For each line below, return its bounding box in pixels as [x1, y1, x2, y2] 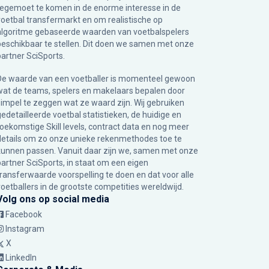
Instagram [5, 224, 44, 234]
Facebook [5, 210, 42, 219]
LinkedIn [5, 253, 37, 262]
